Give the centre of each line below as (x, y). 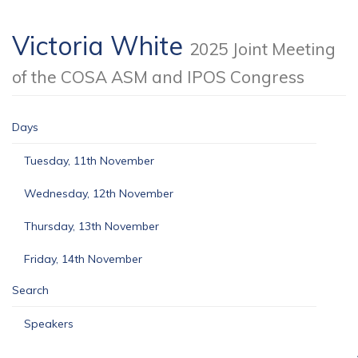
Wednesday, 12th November (99, 193)
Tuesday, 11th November (89, 161)
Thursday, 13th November (91, 226)
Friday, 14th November (83, 259)
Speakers (49, 324)
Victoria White (101, 46)
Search (30, 290)
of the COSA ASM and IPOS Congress (158, 77)
